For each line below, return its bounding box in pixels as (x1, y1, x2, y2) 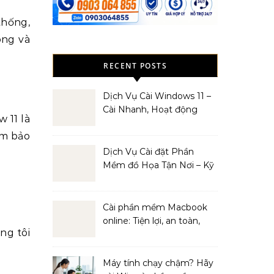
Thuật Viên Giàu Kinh (103, 173, 191, 184)
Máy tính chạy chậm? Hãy (103, 257, 213, 268)
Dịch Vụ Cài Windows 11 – (103, 91, 211, 102)
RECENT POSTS (103, 61, 167, 71)
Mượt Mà (103, 117, 142, 128)
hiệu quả (103, 229, 139, 240)
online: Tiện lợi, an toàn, (103, 215, 200, 226)
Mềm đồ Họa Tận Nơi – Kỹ (103, 160, 214, 171)
